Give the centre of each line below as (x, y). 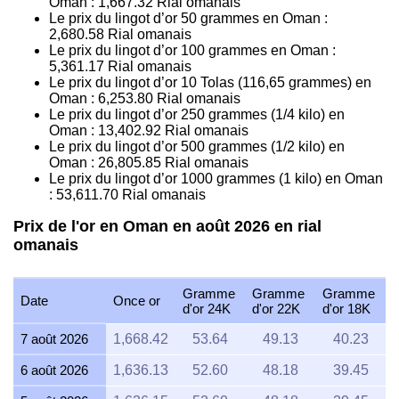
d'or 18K (346, 308)
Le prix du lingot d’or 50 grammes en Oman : (188, 19)
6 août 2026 (54, 370)
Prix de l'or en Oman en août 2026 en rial (167, 227)
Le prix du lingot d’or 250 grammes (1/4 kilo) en (197, 115)
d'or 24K (207, 308)
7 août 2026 (54, 338)
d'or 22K (276, 308)
